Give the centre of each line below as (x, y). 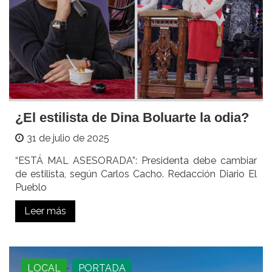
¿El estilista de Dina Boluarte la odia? (132, 118)
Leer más (45, 211)
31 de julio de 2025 (68, 138)
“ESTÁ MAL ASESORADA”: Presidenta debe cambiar (136, 161)
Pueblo (31, 188)
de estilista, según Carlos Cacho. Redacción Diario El (136, 174)
